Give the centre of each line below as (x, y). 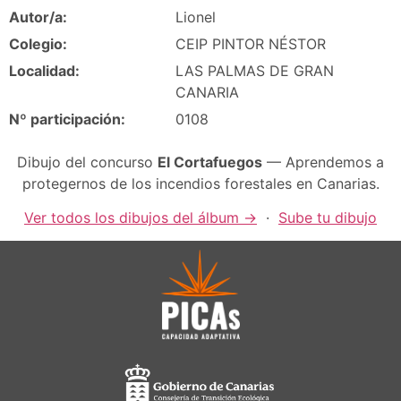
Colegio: (38, 43)
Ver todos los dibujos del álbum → (141, 218)
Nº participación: (67, 119)
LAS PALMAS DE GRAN (255, 70)
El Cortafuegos (210, 162)
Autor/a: (38, 17)
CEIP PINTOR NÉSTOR (251, 43)
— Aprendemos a (323, 162)
